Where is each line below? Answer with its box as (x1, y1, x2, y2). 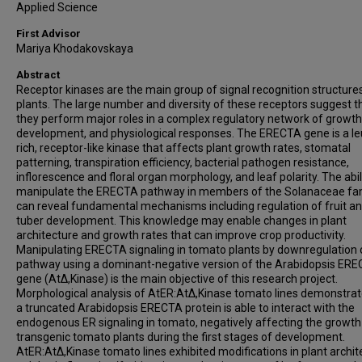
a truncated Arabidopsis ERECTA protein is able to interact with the (16, 301, 355, 314)
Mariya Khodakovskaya (16, 42, 133, 55)
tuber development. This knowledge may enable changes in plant (16, 214, 347, 227)
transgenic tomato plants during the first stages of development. (16, 330, 345, 343)
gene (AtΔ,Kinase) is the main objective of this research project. (16, 272, 338, 285)
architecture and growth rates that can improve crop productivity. (16, 229, 346, 242)
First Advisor (16, 27, 81, 40)
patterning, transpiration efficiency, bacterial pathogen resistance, (16, 156, 349, 169)
